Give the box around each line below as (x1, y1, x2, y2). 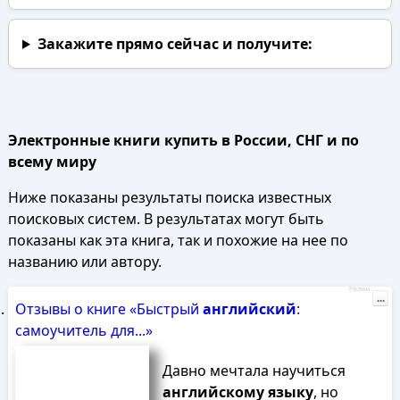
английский (202, 299, 296, 319)
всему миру (7, 152, 96, 171)
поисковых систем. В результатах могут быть (7, 209, 324, 229)
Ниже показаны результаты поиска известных (7, 187, 331, 207)
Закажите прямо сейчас (37, 34, 219, 54)
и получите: (218, 34, 312, 54)
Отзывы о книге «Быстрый (14, 299, 203, 319)
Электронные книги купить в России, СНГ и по (7, 130, 359, 150)
